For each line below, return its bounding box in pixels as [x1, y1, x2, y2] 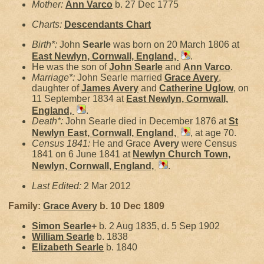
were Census [179, 138, 237, 148]
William [32, 232, 66, 242]
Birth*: [32, 39, 60, 49]
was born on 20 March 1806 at [111, 39, 239, 49]
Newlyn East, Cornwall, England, [32, 128, 179, 138]
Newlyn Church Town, [133, 149, 230, 159]
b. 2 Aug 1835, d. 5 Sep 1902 [97, 221, 220, 231]
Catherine [159, 83, 205, 93]
